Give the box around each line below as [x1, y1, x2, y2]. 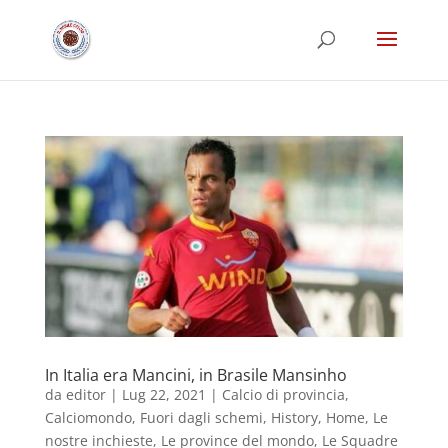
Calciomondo [44, 407, 132, 427]
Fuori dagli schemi [139, 407, 263, 427]
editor [65, 384, 106, 404]
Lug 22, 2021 [121, 384, 206, 404]
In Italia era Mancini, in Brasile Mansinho [44, 363, 347, 386]
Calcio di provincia [221, 384, 345, 404]
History [270, 407, 318, 427]
